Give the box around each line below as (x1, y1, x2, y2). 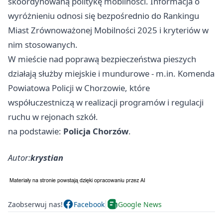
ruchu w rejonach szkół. (8, 111, 98, 123)
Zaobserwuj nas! (8, 199, 63, 209)
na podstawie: (8, 125, 63, 137)
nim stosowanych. (8, 39, 78, 51)
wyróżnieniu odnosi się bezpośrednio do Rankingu (8, 10, 199, 22)
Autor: (8, 152, 30, 164)
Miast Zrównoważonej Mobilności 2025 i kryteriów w (8, 24, 209, 36)
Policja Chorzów (63, 125, 128, 137)
